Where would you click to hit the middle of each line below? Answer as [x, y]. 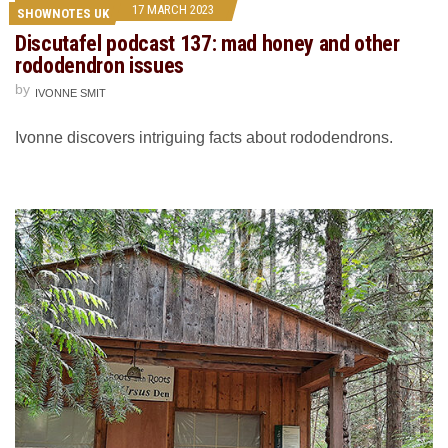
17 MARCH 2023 [173, 10]
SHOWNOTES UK [63, 14]
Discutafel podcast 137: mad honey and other [207, 44]
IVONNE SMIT [70, 93]
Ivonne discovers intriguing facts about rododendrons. [204, 138]
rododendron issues [100, 66]
